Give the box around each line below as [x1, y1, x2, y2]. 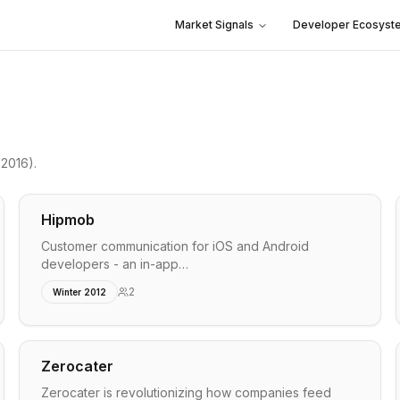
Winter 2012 [53, 287, 107, 297]
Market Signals [175, 18, 254, 31]
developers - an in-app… [41, 256, 189, 271]
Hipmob [41, 211, 96, 229]
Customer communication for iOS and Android [41, 238, 310, 254]
